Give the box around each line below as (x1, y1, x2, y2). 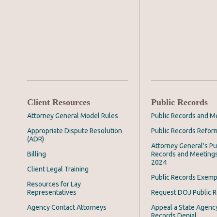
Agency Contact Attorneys (27, 203, 107, 212)
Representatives (27, 188, 77, 197)
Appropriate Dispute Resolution (27, 127, 122, 135)
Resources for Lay (27, 180, 81, 188)
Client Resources (27, 97, 90, 108)
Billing (27, 150, 46, 158)
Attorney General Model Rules (27, 112, 118, 120)
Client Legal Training (27, 165, 89, 173)
